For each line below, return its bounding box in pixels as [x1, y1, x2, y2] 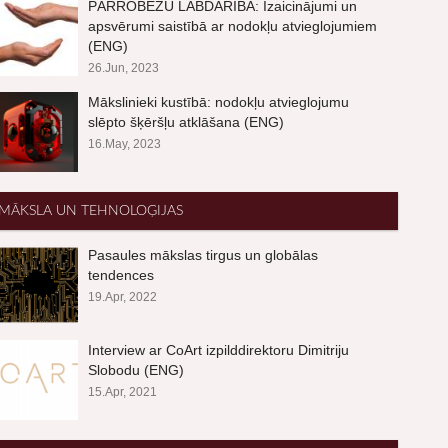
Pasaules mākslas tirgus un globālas [88, 247, 319, 263]
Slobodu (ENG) [88, 362, 185, 378]
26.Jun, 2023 [88, 61, 160, 75]
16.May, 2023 [88, 137, 162, 151]
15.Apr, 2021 [88, 385, 158, 399]
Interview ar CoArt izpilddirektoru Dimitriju [88, 342, 350, 358]
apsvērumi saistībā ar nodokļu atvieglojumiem [88, 18, 378, 34]
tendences [88, 267, 155, 283]
